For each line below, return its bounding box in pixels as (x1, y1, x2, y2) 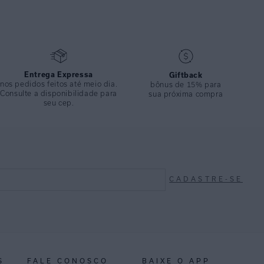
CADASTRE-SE (169, 176, 243, 183)
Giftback (169, 71, 203, 79)
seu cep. (43, 98, 74, 107)
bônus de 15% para (150, 80, 222, 88)
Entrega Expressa (24, 70, 93, 78)
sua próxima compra (148, 90, 223, 98)
